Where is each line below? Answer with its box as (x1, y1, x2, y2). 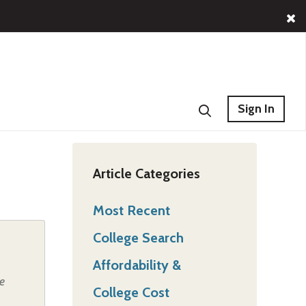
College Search (93, 229, 184, 246)
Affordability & (93, 256, 181, 273)
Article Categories (93, 165, 200, 182)
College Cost (93, 283, 169, 301)
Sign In (238, 101, 275, 116)
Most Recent (93, 201, 170, 219)
